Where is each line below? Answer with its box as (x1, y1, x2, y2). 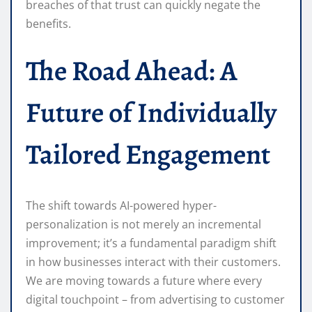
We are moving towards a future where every (26, 273, 262, 289)
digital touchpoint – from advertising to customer (26, 292, 285, 308)
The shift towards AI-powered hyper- (26, 198, 217, 214)
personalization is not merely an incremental (26, 217, 261, 233)
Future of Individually (26, 93, 276, 132)
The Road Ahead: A (26, 52, 237, 91)
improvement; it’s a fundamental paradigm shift (26, 235, 276, 251)
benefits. (26, 16, 71, 32)
